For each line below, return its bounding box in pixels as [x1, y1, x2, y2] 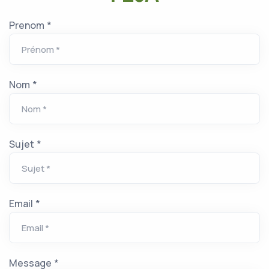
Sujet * [9, 138, 41, 151]
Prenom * [9, 19, 52, 32]
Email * [9, 197, 40, 210]
